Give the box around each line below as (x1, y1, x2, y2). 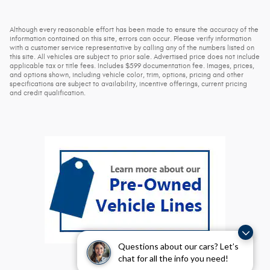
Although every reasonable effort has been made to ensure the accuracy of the (10, 25, 259, 34)
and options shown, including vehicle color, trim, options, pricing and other (10, 71, 243, 80)
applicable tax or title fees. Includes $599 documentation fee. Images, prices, (10, 61, 254, 71)
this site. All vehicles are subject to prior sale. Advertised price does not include (10, 52, 260, 61)
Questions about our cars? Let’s (118, 241, 239, 251)
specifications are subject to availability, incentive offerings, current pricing (10, 80, 247, 89)
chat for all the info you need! (118, 253, 228, 263)
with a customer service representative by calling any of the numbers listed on (10, 43, 254, 52)
